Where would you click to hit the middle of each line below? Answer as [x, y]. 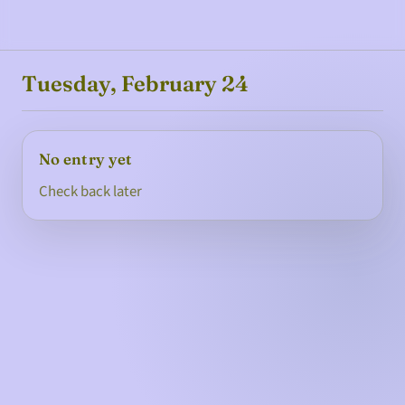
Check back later [90, 191]
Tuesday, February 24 [135, 84]
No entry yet [85, 159]
